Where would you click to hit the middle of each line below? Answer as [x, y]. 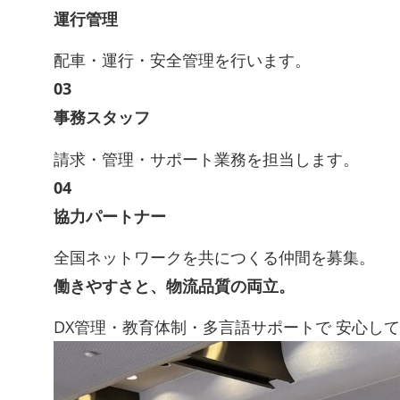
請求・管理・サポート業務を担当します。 [206, 158]
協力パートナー [110, 216]
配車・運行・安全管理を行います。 [182, 60]
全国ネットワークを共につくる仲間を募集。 [214, 257]
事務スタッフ [102, 117]
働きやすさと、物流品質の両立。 [174, 285]
